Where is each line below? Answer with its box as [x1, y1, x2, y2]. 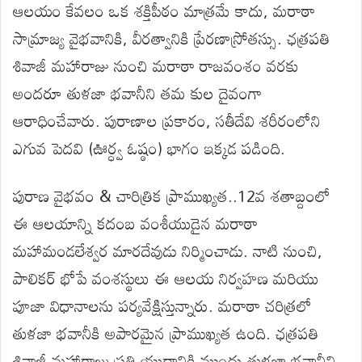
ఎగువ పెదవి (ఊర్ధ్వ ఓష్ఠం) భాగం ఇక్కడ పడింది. [13, 131, 285, 164]
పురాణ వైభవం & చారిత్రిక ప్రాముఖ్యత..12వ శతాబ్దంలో [13, 179, 330, 212]
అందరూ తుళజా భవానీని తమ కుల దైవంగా [13, 76, 262, 109]
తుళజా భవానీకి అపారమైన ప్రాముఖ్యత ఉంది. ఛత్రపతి [13, 316, 318, 349]
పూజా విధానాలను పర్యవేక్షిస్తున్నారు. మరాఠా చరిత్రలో [13, 288, 312, 322]
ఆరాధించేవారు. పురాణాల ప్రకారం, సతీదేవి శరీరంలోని [13, 103, 321, 137]
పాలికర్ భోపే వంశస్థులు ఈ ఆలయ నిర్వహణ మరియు [13, 261, 319, 294]
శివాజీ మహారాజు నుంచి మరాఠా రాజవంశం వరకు [13, 48, 299, 82]
